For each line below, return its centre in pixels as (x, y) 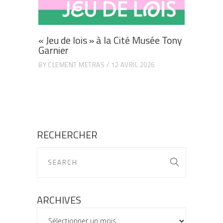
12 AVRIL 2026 (133, 64)
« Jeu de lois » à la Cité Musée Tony (110, 40)
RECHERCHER (67, 134)
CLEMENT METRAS (76, 64)
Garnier (54, 50)
